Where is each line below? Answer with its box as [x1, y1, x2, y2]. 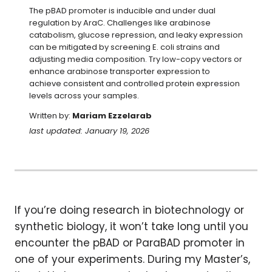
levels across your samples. [29, 90, 139, 101]
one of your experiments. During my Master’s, [15, 252, 250, 267]
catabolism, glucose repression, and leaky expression [29, 29, 243, 41]
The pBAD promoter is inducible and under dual [29, 5, 216, 16]
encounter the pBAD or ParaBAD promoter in [15, 236, 245, 250]
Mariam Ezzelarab [72, 110, 152, 121]
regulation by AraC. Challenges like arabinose [29, 17, 211, 29]
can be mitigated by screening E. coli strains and [29, 41, 220, 53]
